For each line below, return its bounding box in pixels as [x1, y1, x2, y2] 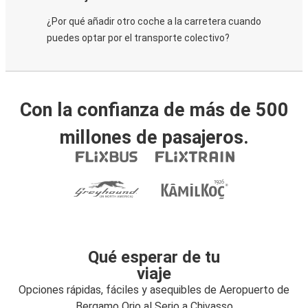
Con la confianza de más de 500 [19, 99, 289, 121]
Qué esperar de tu [88, 247, 220, 267]
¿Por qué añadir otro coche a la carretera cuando [47, 16, 261, 27]
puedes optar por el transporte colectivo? [47, 32, 230, 43]
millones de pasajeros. [59, 126, 249, 148]
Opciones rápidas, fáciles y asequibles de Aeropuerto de [19, 283, 289, 296]
